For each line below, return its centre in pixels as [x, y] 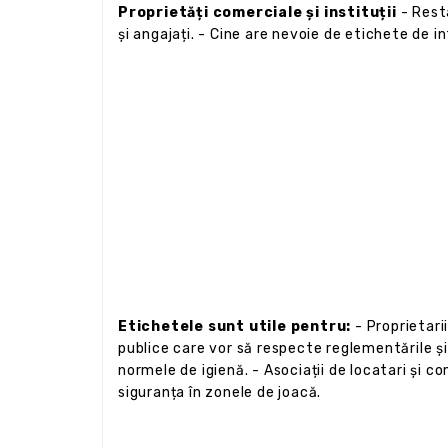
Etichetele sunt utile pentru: [235, 327]
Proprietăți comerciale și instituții [257, 13]
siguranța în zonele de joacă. [220, 393]
